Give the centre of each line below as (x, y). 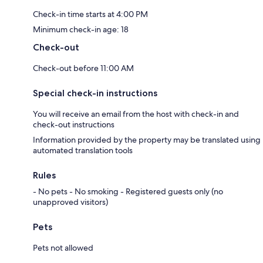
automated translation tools (83, 150)
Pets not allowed (63, 248)
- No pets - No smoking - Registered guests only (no (128, 191)
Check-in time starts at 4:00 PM (90, 14)
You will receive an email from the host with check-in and (136, 114)
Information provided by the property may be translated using (147, 140)
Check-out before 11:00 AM (83, 68)
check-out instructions (74, 124)
